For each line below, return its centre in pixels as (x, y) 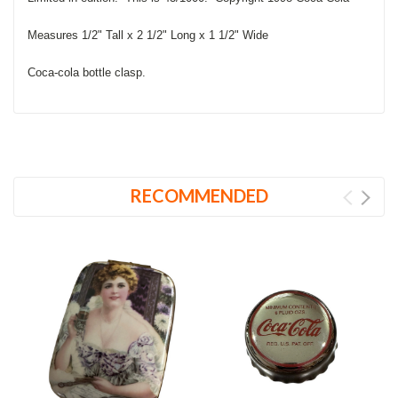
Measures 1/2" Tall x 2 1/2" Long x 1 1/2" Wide (148, 35)
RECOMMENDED (199, 195)
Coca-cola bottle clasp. (90, 72)
